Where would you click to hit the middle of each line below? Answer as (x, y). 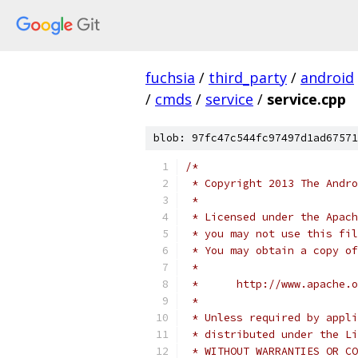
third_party (248, 78)
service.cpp (306, 99)
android (327, 78)
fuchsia (170, 78)
